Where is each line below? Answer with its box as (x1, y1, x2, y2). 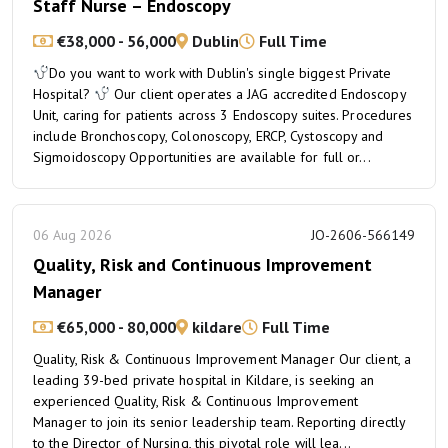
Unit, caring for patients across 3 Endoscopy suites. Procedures (33, 106, 413, 124)
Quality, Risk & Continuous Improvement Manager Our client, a (33, 350, 412, 368)
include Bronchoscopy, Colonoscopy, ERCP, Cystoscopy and (33, 127, 384, 145)
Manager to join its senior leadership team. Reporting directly (33, 413, 406, 431)
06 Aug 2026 (33, 226, 112, 244)
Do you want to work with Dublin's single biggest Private (48, 64, 392, 82)
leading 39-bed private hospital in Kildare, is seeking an (33, 371, 374, 389)
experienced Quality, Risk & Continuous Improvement (33, 392, 359, 410)
